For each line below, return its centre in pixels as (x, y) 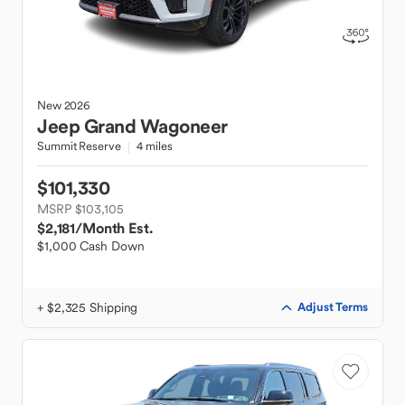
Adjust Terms (333, 307)
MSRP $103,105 (80, 209)
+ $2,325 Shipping (88, 307)
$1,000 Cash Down (91, 246)
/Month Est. (114, 228)
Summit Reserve (79, 146)
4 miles (154, 146)
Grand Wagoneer (155, 126)
